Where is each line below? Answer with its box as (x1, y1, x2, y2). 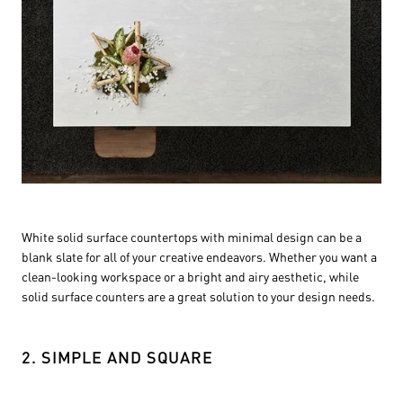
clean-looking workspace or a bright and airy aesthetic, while (22, 268, 359, 285)
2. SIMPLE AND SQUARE (22, 346, 213, 368)
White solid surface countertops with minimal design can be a (22, 228, 362, 246)
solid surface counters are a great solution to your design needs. (22, 288, 375, 305)
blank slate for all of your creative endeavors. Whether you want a (22, 248, 377, 265)
